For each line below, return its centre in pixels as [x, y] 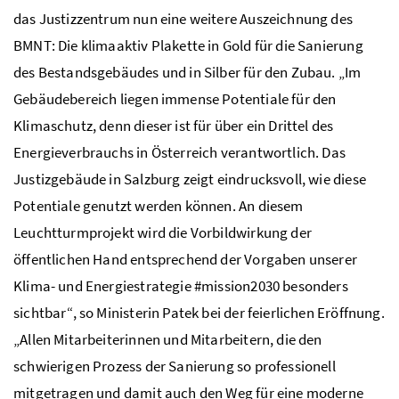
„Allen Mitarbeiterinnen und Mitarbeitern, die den [168, 339]
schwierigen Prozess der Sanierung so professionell [175, 366]
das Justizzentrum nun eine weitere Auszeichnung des [183, 18]
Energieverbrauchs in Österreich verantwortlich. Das [179, 152]
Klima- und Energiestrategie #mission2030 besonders [181, 285]
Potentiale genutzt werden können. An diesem [159, 205]
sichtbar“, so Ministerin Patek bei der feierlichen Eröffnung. [199, 312]
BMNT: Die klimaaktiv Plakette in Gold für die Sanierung [188, 45]
